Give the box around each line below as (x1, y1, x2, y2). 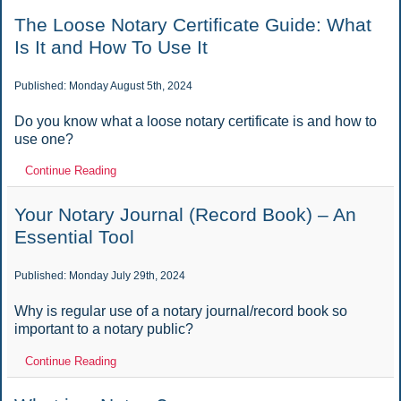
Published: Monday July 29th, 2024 (13, 269, 185, 282)
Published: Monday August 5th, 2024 (13, 79, 192, 91)
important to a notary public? (13, 321, 193, 337)
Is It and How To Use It (13, 36, 208, 57)
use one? (13, 131, 73, 147)
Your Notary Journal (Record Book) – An (13, 204, 356, 226)
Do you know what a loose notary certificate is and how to (13, 113, 377, 129)
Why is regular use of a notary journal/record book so (13, 303, 347, 320)
